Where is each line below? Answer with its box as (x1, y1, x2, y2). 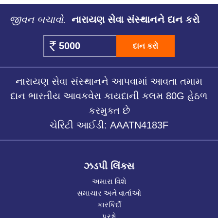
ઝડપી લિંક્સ (84, 160, 134, 171)
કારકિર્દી (97, 200, 121, 209)
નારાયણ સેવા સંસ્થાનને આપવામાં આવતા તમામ (16, 75, 202, 87)
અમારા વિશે (91, 177, 127, 185)
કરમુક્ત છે (88, 105, 130, 116)
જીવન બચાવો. (9, 14, 66, 25)
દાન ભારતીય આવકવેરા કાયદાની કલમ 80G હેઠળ (10, 90, 208, 101)
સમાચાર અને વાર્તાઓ (77, 188, 141, 197)
